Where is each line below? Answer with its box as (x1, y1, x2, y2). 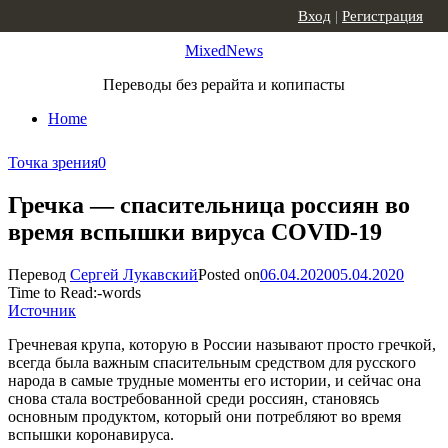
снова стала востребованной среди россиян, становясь (8, 389, 379, 407)
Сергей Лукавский (70, 265, 198, 283)
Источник (8, 301, 76, 319)
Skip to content (8, 8, 103, 25)
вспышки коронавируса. (8, 425, 174, 443)
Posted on (198, 265, 260, 283)
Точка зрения (8, 154, 98, 171)
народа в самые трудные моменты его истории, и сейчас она (8, 371, 421, 389)
